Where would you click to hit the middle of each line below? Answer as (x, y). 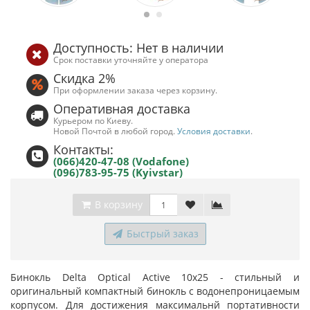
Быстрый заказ (161, 234)
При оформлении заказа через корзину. (136, 90)
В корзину (117, 204)
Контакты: (84, 149)
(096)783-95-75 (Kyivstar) (118, 172)
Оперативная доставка (122, 109)
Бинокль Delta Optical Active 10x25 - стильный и (155, 277)
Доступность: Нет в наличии (139, 48)
